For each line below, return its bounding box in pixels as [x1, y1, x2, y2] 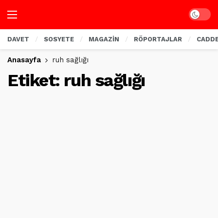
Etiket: [7, 70, 64, 91]
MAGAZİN [89, 36, 119, 43]
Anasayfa [7, 55, 41, 64]
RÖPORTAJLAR [134, 36, 182, 43]
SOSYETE [44, 36, 74, 43]
